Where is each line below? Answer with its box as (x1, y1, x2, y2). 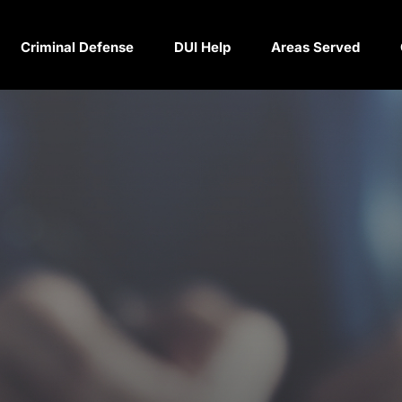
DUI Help (173, 39, 231, 56)
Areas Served (270, 39, 360, 56)
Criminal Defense (20, 39, 134, 56)
